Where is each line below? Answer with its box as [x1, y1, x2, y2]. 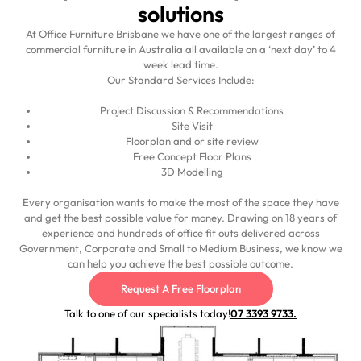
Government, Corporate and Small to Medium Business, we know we [19, 241, 342, 255]
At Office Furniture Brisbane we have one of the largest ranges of [26, 27, 335, 40]
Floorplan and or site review [125, 134, 259, 147]
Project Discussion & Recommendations [100, 103, 284, 117]
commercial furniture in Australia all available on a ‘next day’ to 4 [25, 43, 336, 56]
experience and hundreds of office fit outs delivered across [41, 226, 320, 239]
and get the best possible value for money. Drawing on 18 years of [24, 210, 337, 224]
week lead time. [143, 58, 218, 71]
